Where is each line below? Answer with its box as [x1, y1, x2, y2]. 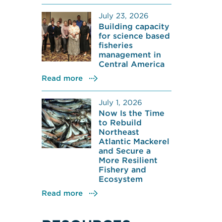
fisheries [98, 40, 133, 50]
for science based [98, 31, 170, 40]
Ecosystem [98, 174, 143, 183]
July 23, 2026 [98, 11, 149, 20]
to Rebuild [98, 117, 142, 127]
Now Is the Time [98, 108, 165, 117]
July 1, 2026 [98, 98, 142, 107]
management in [98, 50, 161, 59]
